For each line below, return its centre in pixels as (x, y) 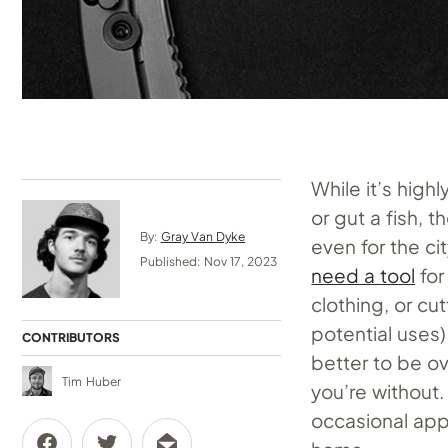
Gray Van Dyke (203, 237)
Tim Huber (92, 381)
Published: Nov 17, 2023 (209, 262)
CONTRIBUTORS (71, 337)
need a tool (363, 274)
